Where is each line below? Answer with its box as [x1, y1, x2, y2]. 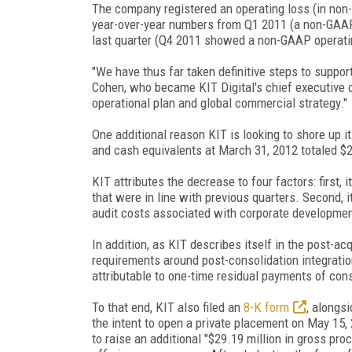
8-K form [244, 299, 289, 315]
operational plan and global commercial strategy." [92, 94, 347, 111]
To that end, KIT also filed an [92, 299, 244, 315]
